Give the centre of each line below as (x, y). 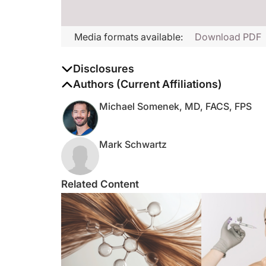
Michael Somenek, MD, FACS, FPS (175, 106)
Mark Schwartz (133, 144)
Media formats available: (129, 37)
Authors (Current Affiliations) (148, 84)
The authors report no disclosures (135, 84)
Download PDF (228, 37)
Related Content (100, 184)
